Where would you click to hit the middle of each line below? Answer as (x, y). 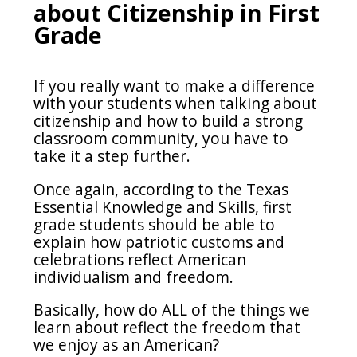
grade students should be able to (155, 224)
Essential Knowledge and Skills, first (163, 206)
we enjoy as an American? (129, 344)
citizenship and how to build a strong (169, 121)
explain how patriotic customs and (159, 241)
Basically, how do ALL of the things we (172, 309)
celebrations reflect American (140, 259)
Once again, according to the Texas (161, 189)
